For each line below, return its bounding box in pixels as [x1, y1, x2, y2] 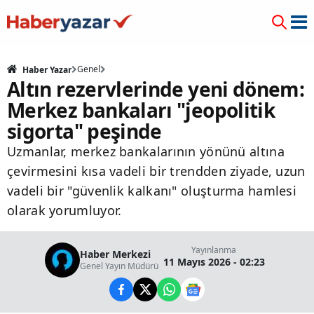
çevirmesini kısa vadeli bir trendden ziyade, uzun [7, 163, 306, 179]
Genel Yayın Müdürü [79, 260, 158, 272]
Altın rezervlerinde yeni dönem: [7, 76, 305, 102]
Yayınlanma [191, 244, 236, 256]
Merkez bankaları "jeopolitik [7, 97, 275, 123]
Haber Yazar [20, 64, 71, 76]
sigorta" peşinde [7, 118, 162, 144]
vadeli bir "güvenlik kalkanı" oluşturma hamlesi [7, 182, 297, 199]
